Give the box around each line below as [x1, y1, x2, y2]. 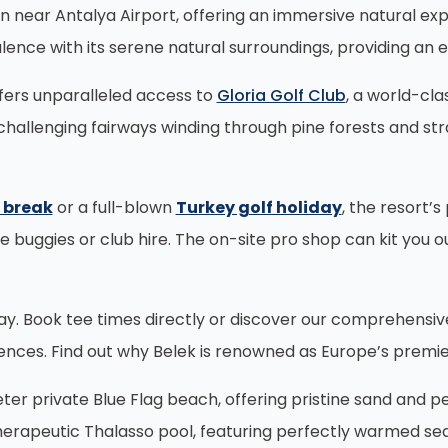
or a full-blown [52, 196, 176, 219]
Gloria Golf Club [216, 84, 346, 107]
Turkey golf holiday [175, 196, 342, 219]
